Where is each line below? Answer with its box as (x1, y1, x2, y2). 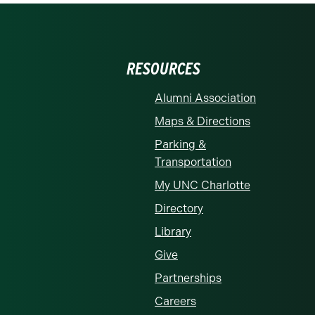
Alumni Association (155, 91, 256, 105)
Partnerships (155, 271, 221, 285)
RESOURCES (127, 58, 200, 79)
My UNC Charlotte (155, 178, 250, 192)
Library (155, 224, 191, 238)
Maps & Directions (155, 114, 250, 128)
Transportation (155, 155, 231, 169)
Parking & (155, 137, 206, 151)
